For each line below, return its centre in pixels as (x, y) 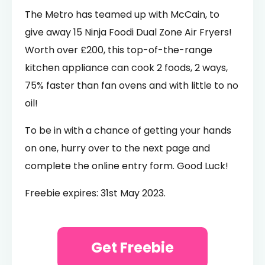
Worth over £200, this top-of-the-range (119, 50)
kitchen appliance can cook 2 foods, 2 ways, (126, 67)
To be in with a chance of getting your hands (128, 130)
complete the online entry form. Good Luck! (127, 166)
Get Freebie (132, 247)
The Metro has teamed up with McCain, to (122, 14)
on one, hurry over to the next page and (117, 148)
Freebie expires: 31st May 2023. (95, 193)
